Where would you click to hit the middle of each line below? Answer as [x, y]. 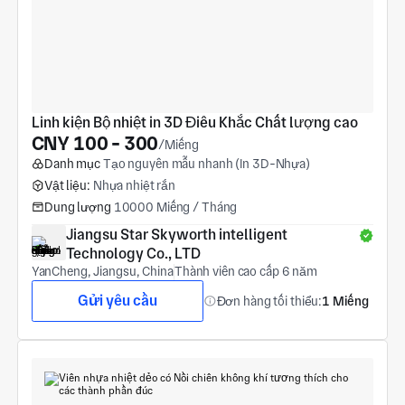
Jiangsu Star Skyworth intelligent [176, 235]
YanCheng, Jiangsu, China [102, 272]
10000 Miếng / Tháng [175, 207]
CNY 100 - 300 [95, 144]
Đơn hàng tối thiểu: [269, 301]
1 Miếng [346, 301]
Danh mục [72, 164]
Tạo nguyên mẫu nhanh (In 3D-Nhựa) [206, 164]
